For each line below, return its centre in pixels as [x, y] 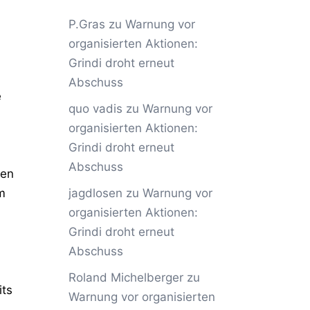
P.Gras [86, 24]
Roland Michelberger [126, 277]
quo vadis [95, 109]
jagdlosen [95, 193]
